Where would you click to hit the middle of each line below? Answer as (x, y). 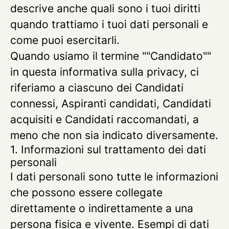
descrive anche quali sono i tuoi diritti (105, 8)
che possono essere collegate (86, 192)
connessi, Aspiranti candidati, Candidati (111, 104)
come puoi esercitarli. (65, 40)
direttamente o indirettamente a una (102, 208)
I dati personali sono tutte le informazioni (114, 177)
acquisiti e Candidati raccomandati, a (105, 119)
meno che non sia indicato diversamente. (114, 135)
